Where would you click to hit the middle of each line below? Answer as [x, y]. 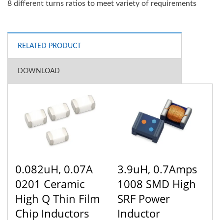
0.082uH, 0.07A [54, 169]
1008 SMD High [157, 183]
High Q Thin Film [57, 198]
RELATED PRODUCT [49, 46]
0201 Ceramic [50, 183]
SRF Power [144, 198]
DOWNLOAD [39, 71]
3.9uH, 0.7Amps [157, 169]
